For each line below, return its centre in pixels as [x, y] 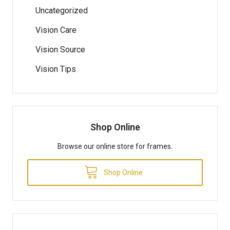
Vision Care [56, 30]
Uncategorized [62, 10]
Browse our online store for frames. [115, 146]
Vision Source [60, 49]
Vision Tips [56, 69]
